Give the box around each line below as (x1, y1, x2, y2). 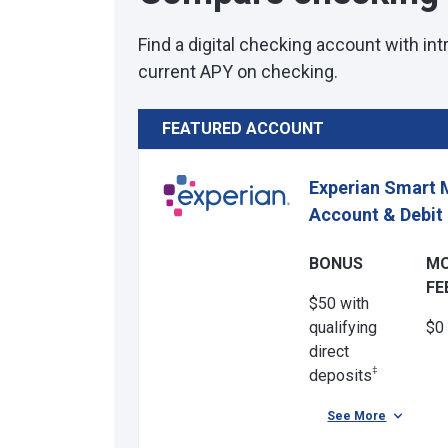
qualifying (308, 318, 377, 337)
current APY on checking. (138, 61, 338, 82)
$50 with (308, 294, 369, 313)
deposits (308, 366, 372, 385)
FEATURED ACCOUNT (162, 119, 324, 138)
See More (327, 409, 387, 423)
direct (308, 342, 349, 361)
